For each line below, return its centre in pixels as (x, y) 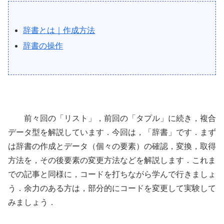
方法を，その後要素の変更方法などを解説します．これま (112, 160)
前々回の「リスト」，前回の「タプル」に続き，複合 (112, 118)
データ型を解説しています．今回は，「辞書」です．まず (112, 132)
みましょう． (32, 202)
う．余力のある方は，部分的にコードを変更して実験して (112, 188)
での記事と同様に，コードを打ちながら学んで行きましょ (112, 174)
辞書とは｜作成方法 (59, 30)
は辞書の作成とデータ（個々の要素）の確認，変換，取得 (112, 146)
